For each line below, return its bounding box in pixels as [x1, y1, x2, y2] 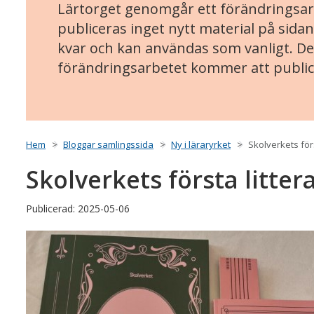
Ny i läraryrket [171, 138, 231, 151]
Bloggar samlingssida [63, 138, 153, 151]
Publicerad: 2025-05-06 [26, 202, 130, 216]
